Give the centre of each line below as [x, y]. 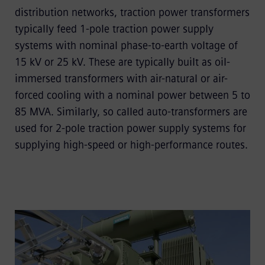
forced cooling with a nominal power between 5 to [132, 95]
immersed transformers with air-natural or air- [121, 78]
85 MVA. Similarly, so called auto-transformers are [131, 112]
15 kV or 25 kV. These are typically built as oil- [122, 62]
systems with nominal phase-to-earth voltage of [126, 45]
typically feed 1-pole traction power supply [114, 29]
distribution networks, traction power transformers [132, 12]
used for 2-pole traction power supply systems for [130, 128]
